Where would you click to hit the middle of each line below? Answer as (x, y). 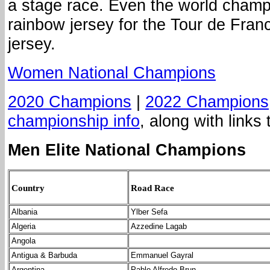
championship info (74, 121)
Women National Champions (112, 73)
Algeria (24, 227)
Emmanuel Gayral (162, 256)
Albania (24, 212)
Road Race (152, 187)
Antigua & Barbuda (44, 256)
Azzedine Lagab (159, 227)
